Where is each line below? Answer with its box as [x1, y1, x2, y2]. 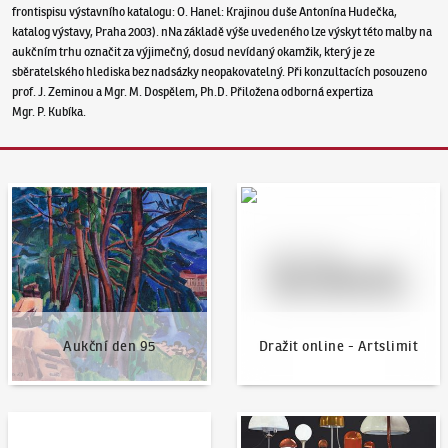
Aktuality [240, 418, 288, 434]
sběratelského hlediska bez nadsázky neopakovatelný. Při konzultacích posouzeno [12, 63, 428, 79]
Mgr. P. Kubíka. [12, 103, 87, 119]
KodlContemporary [11, 418, 110, 434]
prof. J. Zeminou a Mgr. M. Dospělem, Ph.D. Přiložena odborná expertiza [12, 83, 374, 99]
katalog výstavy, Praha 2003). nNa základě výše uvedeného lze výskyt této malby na [12, 23, 433, 39]
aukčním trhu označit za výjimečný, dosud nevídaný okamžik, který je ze [12, 43, 376, 59]
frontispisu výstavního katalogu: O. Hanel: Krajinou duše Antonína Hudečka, [12, 3, 398, 19]
